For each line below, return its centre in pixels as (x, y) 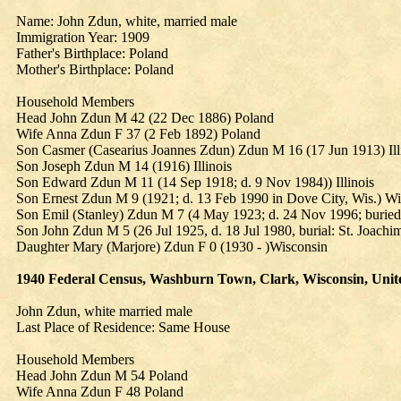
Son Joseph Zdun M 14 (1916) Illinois (124, 166)
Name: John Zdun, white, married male (127, 21)
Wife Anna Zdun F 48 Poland (100, 392)
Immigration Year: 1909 (83, 37)
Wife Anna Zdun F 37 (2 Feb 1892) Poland (138, 134)
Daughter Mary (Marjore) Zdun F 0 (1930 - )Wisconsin (172, 247)
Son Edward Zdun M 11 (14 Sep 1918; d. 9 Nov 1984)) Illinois (195, 182)
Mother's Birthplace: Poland (95, 69)
